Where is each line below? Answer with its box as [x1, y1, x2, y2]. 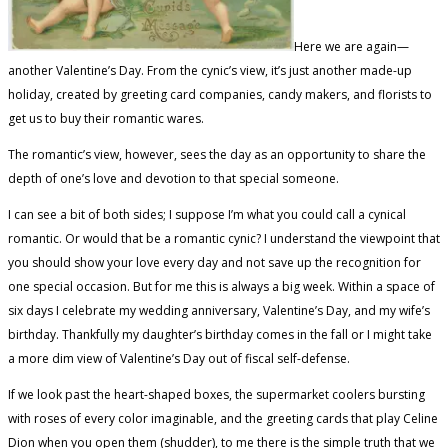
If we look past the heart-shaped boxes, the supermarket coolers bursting [8, 385, 425, 403]
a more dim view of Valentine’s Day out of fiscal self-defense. [8, 349, 350, 367]
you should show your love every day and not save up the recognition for [8, 253, 421, 271]
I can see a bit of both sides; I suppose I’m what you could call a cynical [8, 205, 406, 223]
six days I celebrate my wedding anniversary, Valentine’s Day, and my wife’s [8, 301, 430, 319]
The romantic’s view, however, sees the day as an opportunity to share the [8, 145, 426, 163]
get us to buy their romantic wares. [8, 109, 204, 127]
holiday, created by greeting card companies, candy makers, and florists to [8, 85, 432, 103]
